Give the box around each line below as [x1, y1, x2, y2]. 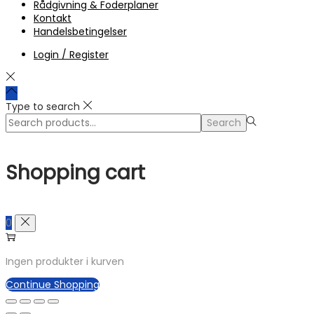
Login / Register [34, 48, 109, 62]
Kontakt [34, 11, 71, 26]
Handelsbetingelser [34, 25, 127, 39]
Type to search [6, 100, 80, 114]
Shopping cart [6, 159, 145, 187]
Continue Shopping [6, 277, 100, 292]
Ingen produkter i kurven [6, 254, 124, 268]
